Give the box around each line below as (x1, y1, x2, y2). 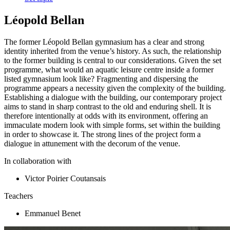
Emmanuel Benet (25, 208, 81, 218)
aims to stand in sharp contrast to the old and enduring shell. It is (4, 102, 211, 111)
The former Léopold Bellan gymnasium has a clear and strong (4, 37, 204, 46)
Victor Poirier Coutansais (25, 174, 106, 183)
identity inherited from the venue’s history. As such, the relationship (4, 46, 221, 55)
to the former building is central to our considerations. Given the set (4, 55, 221, 65)
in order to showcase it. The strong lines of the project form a (4, 129, 201, 139)
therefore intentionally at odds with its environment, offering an (4, 111, 208, 120)
